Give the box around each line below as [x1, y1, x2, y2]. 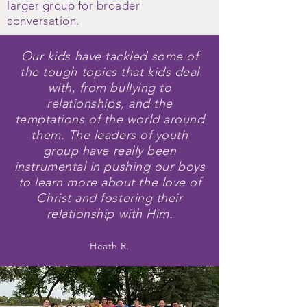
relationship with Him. [46, 206, 173, 221]
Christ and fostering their [36, 191, 183, 206]
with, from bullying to [47, 80, 172, 95]
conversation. [7, 14, 79, 27]
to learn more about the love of [18, 175, 201, 190]
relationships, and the [47, 96, 173, 111]
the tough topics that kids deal [20, 64, 199, 79]
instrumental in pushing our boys [14, 159, 206, 174]
